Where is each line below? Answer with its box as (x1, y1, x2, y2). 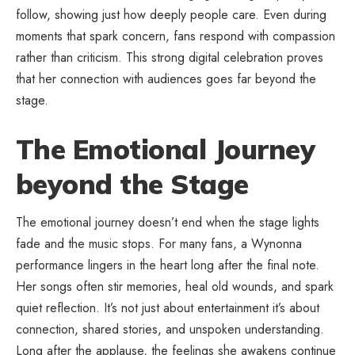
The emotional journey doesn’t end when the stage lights (16, 213, 319, 232)
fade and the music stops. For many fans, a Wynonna (16, 235, 302, 254)
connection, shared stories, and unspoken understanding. (16, 320, 324, 339)
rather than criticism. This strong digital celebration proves (16, 48, 323, 67)
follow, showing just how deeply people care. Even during (16, 5, 326, 24)
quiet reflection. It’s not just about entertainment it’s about (16, 299, 319, 318)
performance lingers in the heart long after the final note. (16, 256, 319, 275)
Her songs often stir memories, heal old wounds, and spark (16, 277, 334, 296)
